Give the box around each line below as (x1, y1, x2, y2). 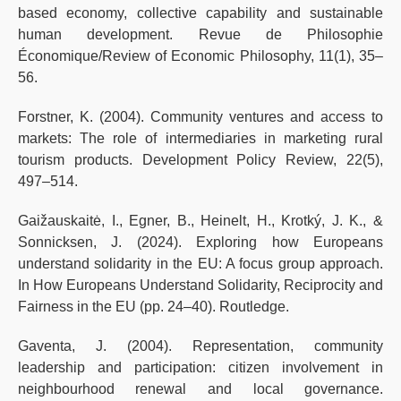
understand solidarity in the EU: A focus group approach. (17, 256, 384, 272)
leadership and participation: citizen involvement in (17, 360, 384, 376)
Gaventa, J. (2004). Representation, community (17, 338, 384, 354)
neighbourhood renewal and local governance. (17, 381, 384, 397)
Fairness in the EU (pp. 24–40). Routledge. (17, 299, 289, 315)
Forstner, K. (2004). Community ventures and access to (17, 109, 384, 125)
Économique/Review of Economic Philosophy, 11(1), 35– (17, 48, 384, 64)
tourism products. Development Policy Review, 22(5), (17, 152, 384, 168)
